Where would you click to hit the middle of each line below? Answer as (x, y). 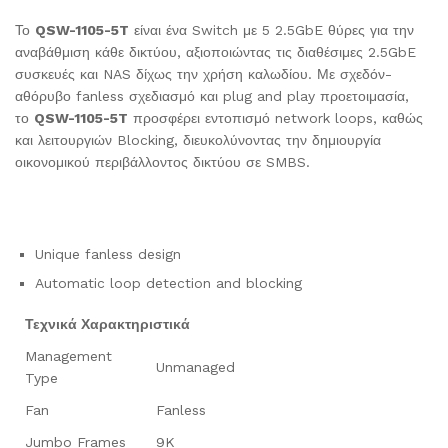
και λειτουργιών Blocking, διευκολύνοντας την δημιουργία (198, 140)
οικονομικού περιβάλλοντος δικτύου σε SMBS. (162, 162)
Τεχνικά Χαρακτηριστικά (107, 323)
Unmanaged (195, 366)
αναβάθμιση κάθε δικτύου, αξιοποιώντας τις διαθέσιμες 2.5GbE (215, 52)
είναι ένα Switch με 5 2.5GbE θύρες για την (271, 30)
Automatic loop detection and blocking (168, 282)
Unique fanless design (108, 253)
